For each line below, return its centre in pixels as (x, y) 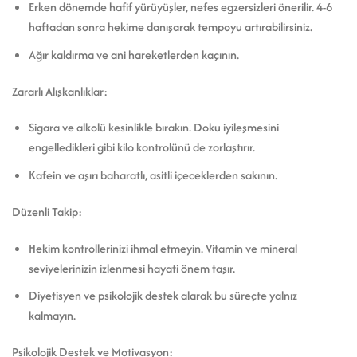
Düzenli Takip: (47, 211)
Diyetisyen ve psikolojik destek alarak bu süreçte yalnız (163, 296)
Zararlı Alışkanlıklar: (60, 91)
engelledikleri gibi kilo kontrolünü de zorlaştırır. (141, 147)
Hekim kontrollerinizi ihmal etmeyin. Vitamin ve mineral (163, 248)
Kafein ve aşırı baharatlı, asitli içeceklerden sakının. (153, 175)
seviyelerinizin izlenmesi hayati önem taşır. (131, 268)
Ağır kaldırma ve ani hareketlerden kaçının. (133, 54)
